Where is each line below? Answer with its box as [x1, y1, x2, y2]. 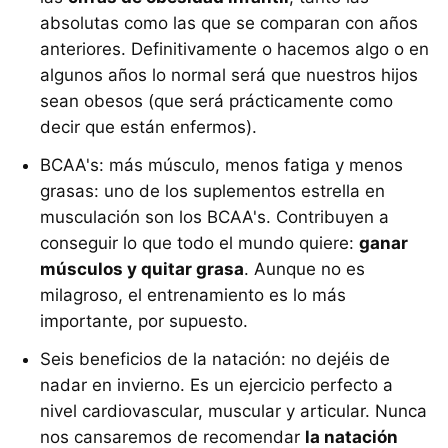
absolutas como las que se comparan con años [40, 13, 418, 34]
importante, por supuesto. [40, 311, 248, 332]
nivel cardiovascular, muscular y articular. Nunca [40, 401, 427, 422]
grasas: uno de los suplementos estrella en [40, 181, 385, 202]
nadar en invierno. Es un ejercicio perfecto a [40, 375, 393, 396]
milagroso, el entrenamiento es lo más [40, 285, 346, 306]
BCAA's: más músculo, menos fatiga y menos [40, 155, 403, 176]
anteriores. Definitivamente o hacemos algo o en [40, 39, 429, 60]
